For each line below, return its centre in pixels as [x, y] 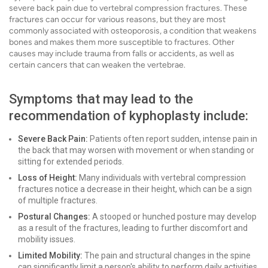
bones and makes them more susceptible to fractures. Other [122, 42]
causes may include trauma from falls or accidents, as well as [122, 54]
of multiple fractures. [58, 200]
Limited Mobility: [50, 255]
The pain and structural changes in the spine [167, 255]
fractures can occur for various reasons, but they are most [117, 19]
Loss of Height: [48, 178]
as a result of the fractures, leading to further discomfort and [133, 228]
